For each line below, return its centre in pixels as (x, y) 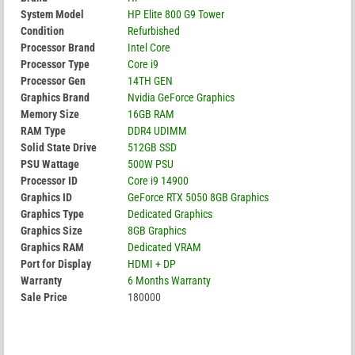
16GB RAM (151, 114)
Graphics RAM (52, 247)
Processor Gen (53, 80)
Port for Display (56, 263)
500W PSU (151, 164)
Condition (42, 31)
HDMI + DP (152, 263)
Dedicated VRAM (164, 247)
